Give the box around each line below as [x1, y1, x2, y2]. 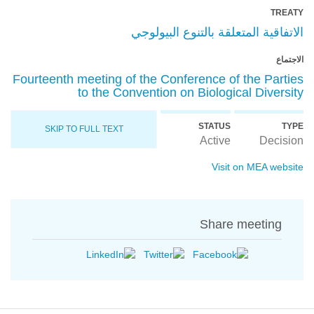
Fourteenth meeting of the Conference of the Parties [13, 72, 303, 86]
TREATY [271, 8, 303, 18]
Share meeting [200, 217, 282, 231]
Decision [259, 135, 303, 146]
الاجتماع [276, 55, 303, 64]
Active [199, 135, 231, 146]
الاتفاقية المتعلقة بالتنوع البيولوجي [131, 25, 303, 39]
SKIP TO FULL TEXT [44, 124, 123, 134]
